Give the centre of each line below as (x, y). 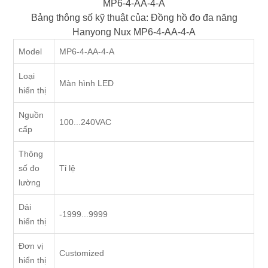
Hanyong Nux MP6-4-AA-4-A (134, 32)
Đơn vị (31, 246)
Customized (82, 253)
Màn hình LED (87, 83)
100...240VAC (86, 122)
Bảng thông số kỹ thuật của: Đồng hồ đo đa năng (134, 18)
